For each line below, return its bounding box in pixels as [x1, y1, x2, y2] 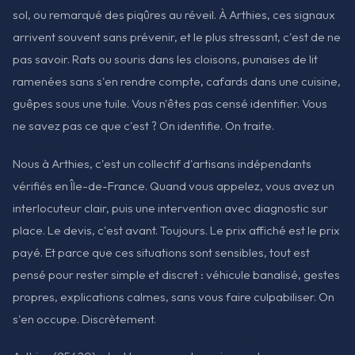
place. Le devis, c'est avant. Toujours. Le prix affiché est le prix [13, 222, 340, 238]
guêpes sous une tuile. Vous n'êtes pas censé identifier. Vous [13, 96, 327, 112]
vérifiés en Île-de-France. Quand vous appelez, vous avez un [13, 177, 334, 193]
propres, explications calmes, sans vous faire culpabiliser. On [13, 288, 334, 304]
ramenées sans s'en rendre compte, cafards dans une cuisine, [13, 74, 341, 90]
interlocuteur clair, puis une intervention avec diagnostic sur [13, 200, 328, 216]
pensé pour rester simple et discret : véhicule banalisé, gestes [13, 266, 340, 282]
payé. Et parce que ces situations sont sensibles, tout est [13, 244, 310, 260]
